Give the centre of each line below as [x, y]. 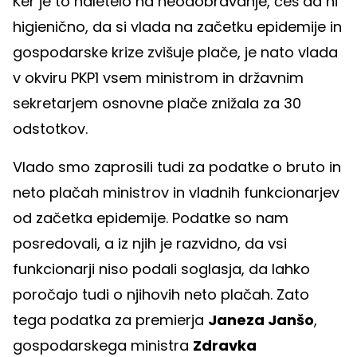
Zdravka [225, 345]
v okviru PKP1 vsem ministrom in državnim [158, 77]
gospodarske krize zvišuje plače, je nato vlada [175, 52]
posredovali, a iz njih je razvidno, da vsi [150, 243]
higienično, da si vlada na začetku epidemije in [177, 26]
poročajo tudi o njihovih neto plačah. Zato [161, 294]
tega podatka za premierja [110, 320]
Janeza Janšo [261, 320]
